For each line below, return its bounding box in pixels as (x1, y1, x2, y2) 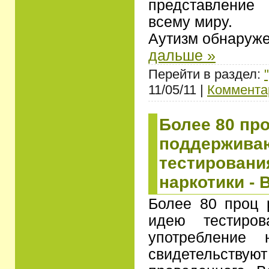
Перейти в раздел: (148, 66, 264, 82)
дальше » (148, 47, 216, 64)
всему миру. (148, 13, 232, 30)
